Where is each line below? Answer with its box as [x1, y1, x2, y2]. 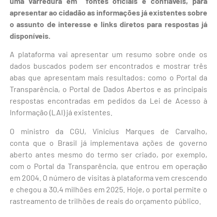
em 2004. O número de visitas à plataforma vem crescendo [10, 172, 207, 182]
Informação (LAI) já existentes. [10, 108, 114, 117]
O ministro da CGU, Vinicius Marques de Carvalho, [10, 126, 207, 136]
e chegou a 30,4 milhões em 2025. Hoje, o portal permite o [10, 184, 207, 194]
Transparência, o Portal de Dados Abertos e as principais [10, 84, 207, 94]
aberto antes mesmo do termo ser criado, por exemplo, [10, 149, 207, 159]
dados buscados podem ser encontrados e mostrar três [10, 61, 207, 71]
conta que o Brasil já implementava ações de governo [10, 138, 207, 147]
